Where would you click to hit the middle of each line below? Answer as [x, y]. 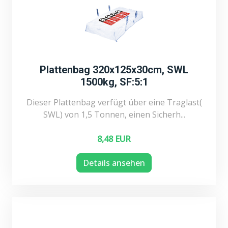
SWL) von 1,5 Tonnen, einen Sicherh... [114, 114]
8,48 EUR [114, 139]
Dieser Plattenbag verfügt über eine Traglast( [114, 102]
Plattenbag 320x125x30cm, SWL [114, 69]
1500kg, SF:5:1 [114, 82]
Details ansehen [114, 163]
